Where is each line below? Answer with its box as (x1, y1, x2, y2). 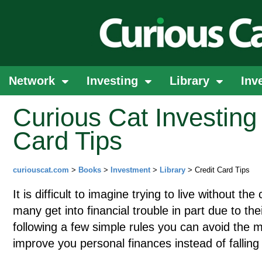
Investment (111, 166, 150, 174)
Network (9, 74, 58, 87)
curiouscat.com (13, 166, 69, 174)
